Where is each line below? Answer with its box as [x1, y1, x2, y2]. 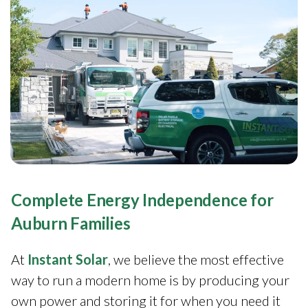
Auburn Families [11, 212, 131, 233]
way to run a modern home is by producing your [11, 271, 289, 288]
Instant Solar [27, 250, 108, 267]
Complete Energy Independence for [11, 189, 274, 210]
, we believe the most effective [108, 250, 284, 267]
